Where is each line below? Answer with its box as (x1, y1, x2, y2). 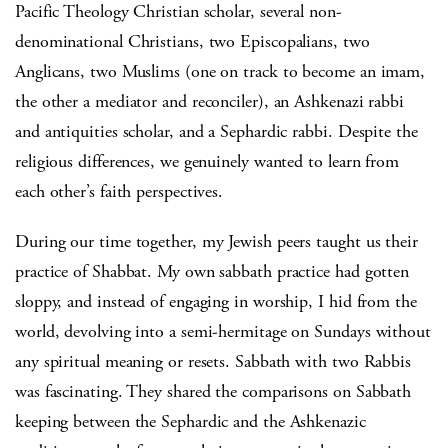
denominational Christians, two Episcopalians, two (15, 30, 370, 54)
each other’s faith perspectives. (15, 180, 224, 204)
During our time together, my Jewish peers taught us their (15, 230, 418, 254)
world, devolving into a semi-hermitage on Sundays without (15, 320, 431, 344)
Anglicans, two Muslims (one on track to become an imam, (15, 60, 426, 84)
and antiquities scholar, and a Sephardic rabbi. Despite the (15, 120, 418, 144)
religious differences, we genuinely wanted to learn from (15, 150, 399, 174)
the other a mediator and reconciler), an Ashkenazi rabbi (15, 90, 404, 114)
